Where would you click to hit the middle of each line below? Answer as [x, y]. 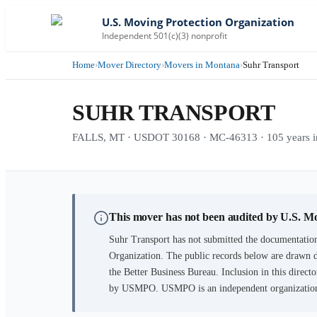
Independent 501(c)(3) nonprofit [165, 35]
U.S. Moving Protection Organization [198, 22]
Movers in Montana [202, 65]
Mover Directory [129, 65]
